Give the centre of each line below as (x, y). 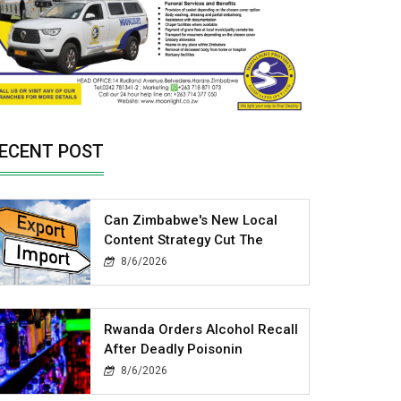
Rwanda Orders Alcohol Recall (201, 329)
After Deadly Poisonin (174, 349)
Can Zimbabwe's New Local (191, 220)
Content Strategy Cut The (184, 239)
